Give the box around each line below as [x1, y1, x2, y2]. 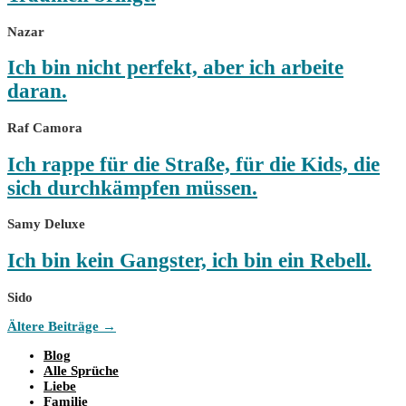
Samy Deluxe [7, 217, 85, 232]
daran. [7, 80, 67, 103]
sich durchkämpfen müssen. [7, 176, 257, 199]
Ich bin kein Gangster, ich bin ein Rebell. [7, 248, 372, 272]
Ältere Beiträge [7, 318, 102, 333]
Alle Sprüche [43, 362, 119, 378]
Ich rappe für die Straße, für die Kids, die [7, 152, 380, 176]
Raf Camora [7, 120, 82, 135]
